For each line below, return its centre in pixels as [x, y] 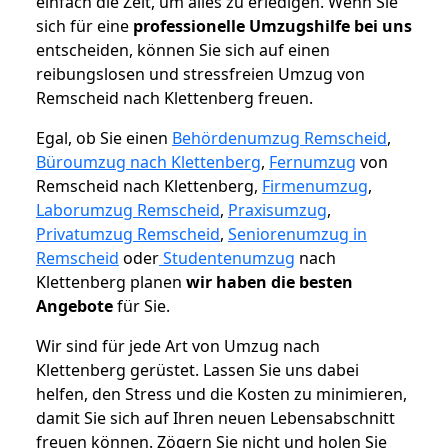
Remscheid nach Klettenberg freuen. [174, 98]
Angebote [74, 306]
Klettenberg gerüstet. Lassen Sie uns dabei [197, 370]
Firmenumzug [315, 186]
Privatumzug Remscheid [128, 234]
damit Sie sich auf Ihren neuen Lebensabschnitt [215, 418]
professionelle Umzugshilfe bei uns [272, 26]
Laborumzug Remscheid [128, 210]
